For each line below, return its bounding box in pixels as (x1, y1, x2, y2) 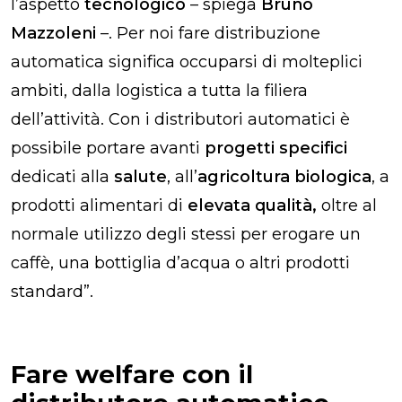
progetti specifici (205, 137, 347, 158)
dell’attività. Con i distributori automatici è (11, 109, 350, 129)
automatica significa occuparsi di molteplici (11, 51, 363, 72)
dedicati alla (11, 166, 114, 187)
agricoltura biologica (197, 166, 371, 187)
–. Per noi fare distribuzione (96, 22, 320, 43)
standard (11, 281, 83, 301)
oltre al (317, 195, 377, 215)
